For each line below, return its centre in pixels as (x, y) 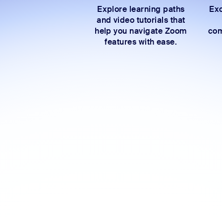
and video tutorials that (141, 20)
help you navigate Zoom (141, 31)
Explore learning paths (141, 9)
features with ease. (141, 42)
